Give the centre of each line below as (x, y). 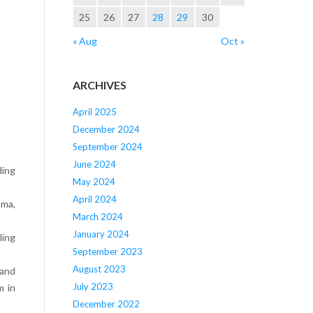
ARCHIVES (99, 85)
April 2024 (94, 199)
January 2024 (101, 234)
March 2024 (97, 217)
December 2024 (106, 130)
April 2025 (94, 112)
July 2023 (93, 287)
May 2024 (94, 182)
